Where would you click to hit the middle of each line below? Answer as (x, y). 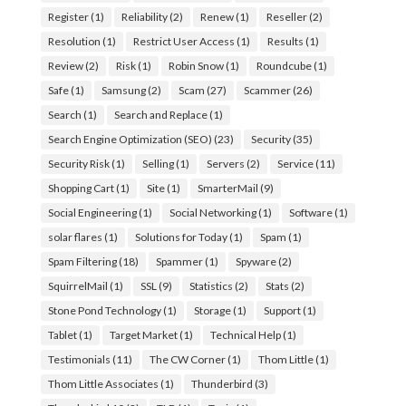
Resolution (74, 41)
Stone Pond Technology (104, 310)
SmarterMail (227, 188)
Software (310, 212)
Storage (212, 310)
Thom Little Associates (103, 383)
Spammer (179, 261)
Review (65, 65)
